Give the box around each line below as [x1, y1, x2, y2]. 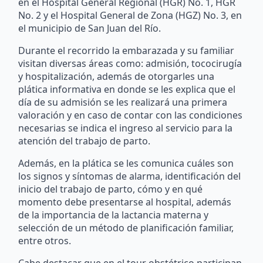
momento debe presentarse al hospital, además [18, 195, 232, 208]
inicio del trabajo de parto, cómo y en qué [18, 182, 203, 195]
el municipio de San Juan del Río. [18, 21, 161, 35]
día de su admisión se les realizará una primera [18, 95, 228, 109]
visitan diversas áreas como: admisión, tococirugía [18, 56, 242, 70]
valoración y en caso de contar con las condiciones [18, 108, 243, 122]
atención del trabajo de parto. [18, 134, 151, 147]
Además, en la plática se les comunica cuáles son [18, 156, 234, 170]
